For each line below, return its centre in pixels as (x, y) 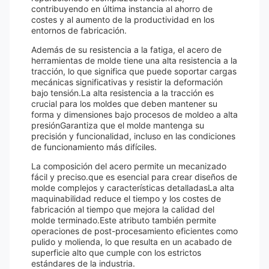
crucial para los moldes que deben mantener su (124, 104)
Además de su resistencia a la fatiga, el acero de (126, 50)
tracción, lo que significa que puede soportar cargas (134, 71)
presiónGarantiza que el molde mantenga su (118, 125)
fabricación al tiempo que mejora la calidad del (123, 209)
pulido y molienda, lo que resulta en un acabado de (131, 242)
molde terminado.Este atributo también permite (124, 220)
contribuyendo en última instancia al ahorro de (122, 9)
